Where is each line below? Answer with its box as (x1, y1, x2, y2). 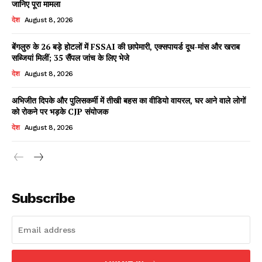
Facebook (26, 46, 96, 77)
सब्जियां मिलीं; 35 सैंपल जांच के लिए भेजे (12, 52, 129, 64)
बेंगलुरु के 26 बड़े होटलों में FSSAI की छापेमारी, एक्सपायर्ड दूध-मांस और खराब (12, 41, 240, 53)
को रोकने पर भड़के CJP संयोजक (12, 106, 108, 118)
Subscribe (12, 190, 75, 207)
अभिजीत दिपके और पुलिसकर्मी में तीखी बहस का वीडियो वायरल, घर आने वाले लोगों (12, 95, 246, 106)
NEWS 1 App (91, 121, 171, 137)
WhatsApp (71, 46, 148, 77)
